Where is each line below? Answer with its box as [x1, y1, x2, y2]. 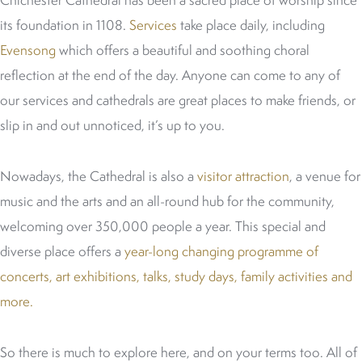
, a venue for [289, 167, 360, 185]
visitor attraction [197, 167, 289, 185]
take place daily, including [177, 16, 325, 34]
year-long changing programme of [124, 242, 318, 260]
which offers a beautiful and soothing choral [56, 41, 309, 59]
